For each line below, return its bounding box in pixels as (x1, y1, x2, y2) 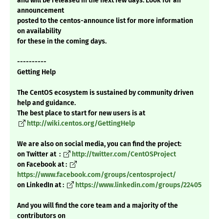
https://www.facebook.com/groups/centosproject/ (17, 171, 176, 179)
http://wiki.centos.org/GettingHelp (27, 119, 135, 128)
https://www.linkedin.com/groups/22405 (75, 181, 201, 190)
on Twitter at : (17, 150, 62, 159)
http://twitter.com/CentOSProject (72, 150, 176, 159)
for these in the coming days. (17, 37, 107, 46)
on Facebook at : (17, 160, 68, 169)
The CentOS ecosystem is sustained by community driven (17, 88, 194, 97)
